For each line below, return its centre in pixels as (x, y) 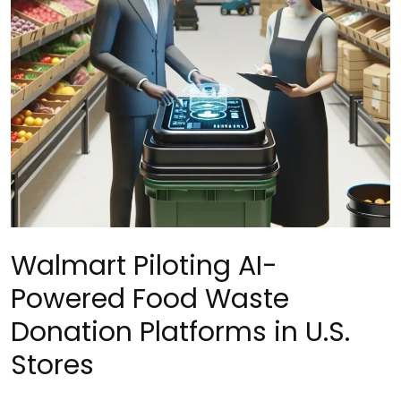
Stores (52, 365)
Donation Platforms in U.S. (180, 332)
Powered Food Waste (150, 299)
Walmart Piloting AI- (144, 265)
